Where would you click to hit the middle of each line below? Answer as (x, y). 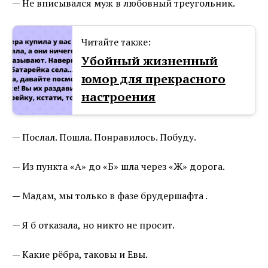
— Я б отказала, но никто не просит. (93, 225)
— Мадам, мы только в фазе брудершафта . (110, 196)
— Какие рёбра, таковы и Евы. (80, 255)
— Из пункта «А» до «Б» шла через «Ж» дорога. (118, 167)
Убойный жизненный (150, 61)
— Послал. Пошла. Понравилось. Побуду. (104, 137)
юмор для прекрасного (153, 79)
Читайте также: (116, 42)
